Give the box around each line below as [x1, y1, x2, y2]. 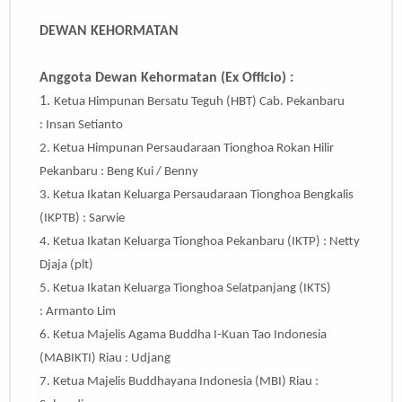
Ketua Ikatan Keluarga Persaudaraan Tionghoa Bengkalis [53, 188, 354, 203]
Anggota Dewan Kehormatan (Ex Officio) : [39, 71, 293, 86]
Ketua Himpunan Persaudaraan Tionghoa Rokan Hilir [53, 142, 334, 156]
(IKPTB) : [39, 212, 89, 226]
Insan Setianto [46, 118, 123, 133]
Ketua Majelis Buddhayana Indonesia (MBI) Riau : [53, 375, 319, 389]
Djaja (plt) [39, 258, 93, 273]
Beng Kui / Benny [107, 165, 198, 179]
